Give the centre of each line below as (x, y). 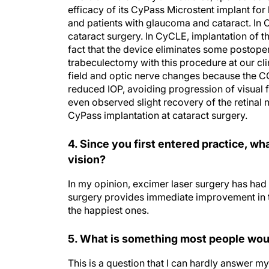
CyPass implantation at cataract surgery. (158, 103)
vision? (87, 147)
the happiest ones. (108, 198)
